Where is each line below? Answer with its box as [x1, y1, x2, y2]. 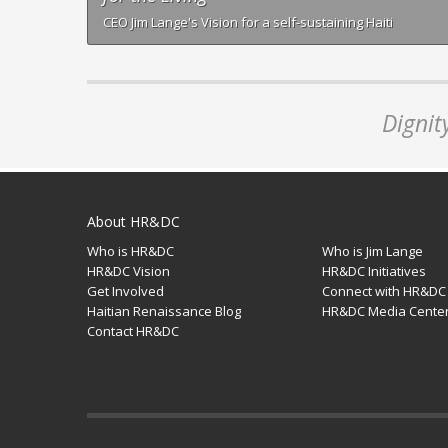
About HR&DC [87, 212, 180, 231]
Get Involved [87, 282, 164, 300]
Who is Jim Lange [322, 242, 423, 260]
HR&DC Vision [87, 262, 170, 280]
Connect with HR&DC [322, 282, 446, 300]
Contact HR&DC [87, 322, 179, 340]
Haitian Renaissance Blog [87, 302, 241, 320]
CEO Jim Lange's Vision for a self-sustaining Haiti [103, 13, 393, 31]
